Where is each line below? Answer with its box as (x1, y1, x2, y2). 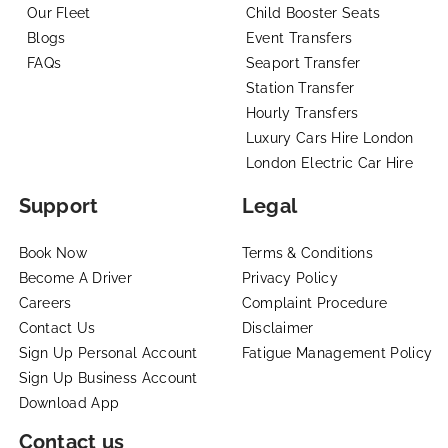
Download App (18, 394, 120, 411)
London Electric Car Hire (245, 154, 414, 171)
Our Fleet (26, 4, 91, 21)
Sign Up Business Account (18, 369, 198, 386)
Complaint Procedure (241, 294, 388, 311)
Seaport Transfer (245, 54, 361, 71)
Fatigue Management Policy (241, 344, 433, 361)
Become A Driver (18, 269, 133, 286)
